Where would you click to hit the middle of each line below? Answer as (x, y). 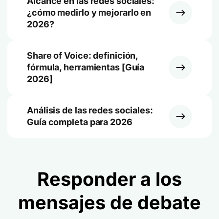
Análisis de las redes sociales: (90, 110)
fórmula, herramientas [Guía (86, 67)
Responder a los (109, 179)
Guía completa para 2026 (80, 122)
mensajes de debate (109, 202)
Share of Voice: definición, (83, 55)
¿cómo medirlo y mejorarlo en (89, 12)
